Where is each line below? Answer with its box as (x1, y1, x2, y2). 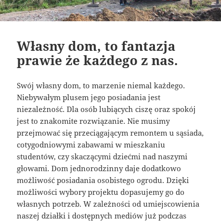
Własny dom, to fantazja (17, 37, 176, 55)
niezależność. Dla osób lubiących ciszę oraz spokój (17, 104, 196, 114)
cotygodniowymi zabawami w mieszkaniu (17, 139, 166, 149)
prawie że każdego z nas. (17, 51, 179, 69)
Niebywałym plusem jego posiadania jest (17, 92, 161, 102)
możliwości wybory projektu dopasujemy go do (17, 186, 185, 197)
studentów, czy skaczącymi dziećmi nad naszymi (17, 151, 188, 161)
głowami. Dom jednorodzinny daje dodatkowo (17, 163, 182, 173)
